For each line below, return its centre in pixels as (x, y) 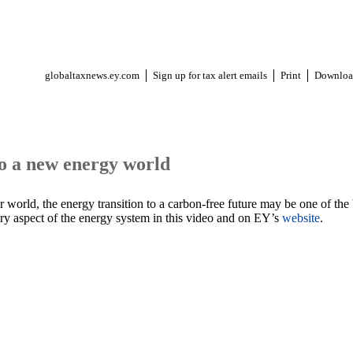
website (301, 218)
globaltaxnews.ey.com (92, 75)
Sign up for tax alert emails (210, 75)
